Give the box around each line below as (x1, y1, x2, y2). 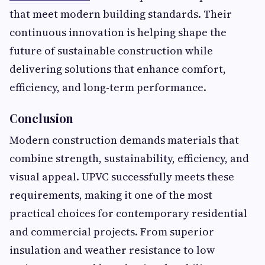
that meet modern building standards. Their (9, 7, 232, 21)
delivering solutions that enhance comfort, (9, 62, 226, 76)
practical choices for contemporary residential (9, 206, 247, 221)
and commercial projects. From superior (9, 224, 214, 239)
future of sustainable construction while (9, 43, 213, 58)
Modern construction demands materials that (9, 132, 239, 147)
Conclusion (9, 110, 73, 126)
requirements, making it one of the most (9, 188, 212, 202)
